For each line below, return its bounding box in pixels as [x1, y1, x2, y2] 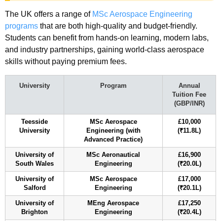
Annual [178, 82, 200, 89]
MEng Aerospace [87, 199, 139, 207]
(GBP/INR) [174, 100, 205, 107]
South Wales [15, 160, 54, 167]
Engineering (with [86, 127, 141, 134]
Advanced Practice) [84, 136, 143, 143]
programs [5, 21, 38, 30]
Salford [23, 184, 46, 191]
